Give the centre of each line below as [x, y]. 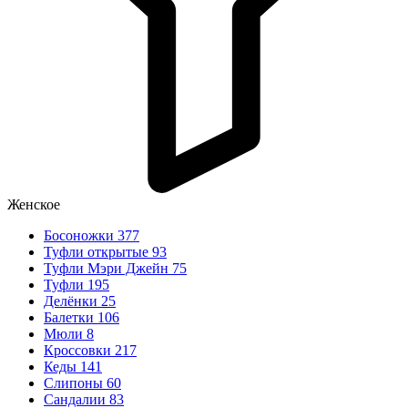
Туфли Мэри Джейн [108, 269]
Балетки [71, 318]
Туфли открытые [98, 252]
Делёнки [72, 301]
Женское [34, 205]
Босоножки [81, 236]
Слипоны [75, 383]
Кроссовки [79, 351]
